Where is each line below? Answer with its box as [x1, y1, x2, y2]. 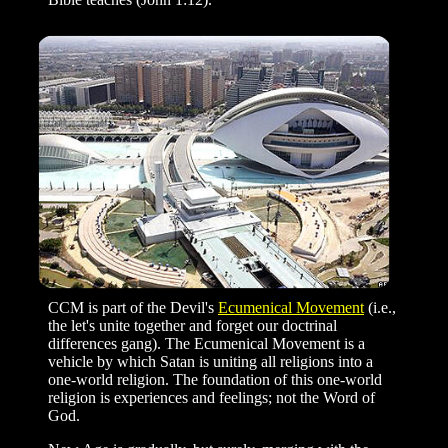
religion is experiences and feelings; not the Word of [48, 388, 375, 406]
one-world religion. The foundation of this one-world [48, 370, 382, 388]
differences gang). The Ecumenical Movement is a [48, 334, 365, 352]
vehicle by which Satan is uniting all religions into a [48, 352, 373, 370]
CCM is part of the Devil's [48, 298, 218, 316]
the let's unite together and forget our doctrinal [48, 316, 337, 334]
